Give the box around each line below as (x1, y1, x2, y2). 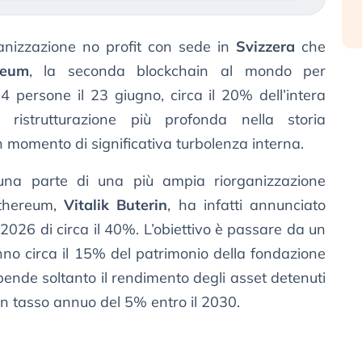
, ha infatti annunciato (167, 196, 326, 215)
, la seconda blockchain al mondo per (28, 61, 326, 81)
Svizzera (236, 37, 296, 57)
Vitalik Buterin (63, 196, 168, 215)
